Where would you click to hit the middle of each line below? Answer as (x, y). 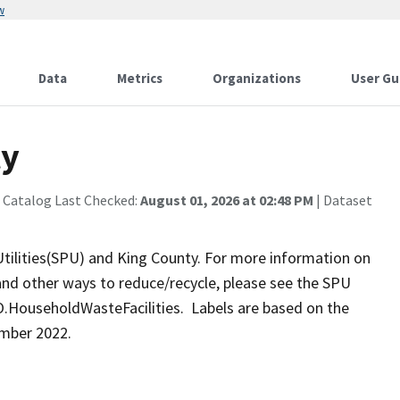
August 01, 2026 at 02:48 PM (227, 200)
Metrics (140, 78)
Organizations (257, 78)
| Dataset (343, 200)
